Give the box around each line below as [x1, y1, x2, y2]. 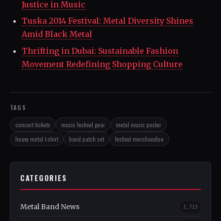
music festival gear [61, 120, 105, 129]
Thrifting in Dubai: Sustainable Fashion [22, 45, 178, 56]
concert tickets [15, 120, 50, 129]
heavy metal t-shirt [15, 134, 58, 143]
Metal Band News [20, 202, 79, 211]
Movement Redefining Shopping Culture [22, 59, 183, 69]
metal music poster [116, 120, 161, 129]
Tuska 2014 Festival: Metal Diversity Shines [22, 16, 193, 26]
